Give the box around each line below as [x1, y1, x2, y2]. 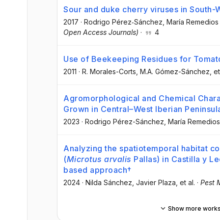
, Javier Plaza [132, 178, 176, 187]
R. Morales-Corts [82, 67, 136, 76]
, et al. [176, 178, 195, 187]
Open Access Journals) [63, 27, 138, 36]
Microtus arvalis [66, 154, 132, 165]
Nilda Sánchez [85, 178, 132, 187]
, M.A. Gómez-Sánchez [136, 67, 210, 76]
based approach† [63, 165, 132, 175]
